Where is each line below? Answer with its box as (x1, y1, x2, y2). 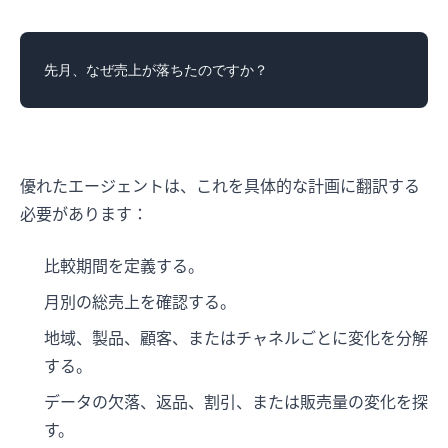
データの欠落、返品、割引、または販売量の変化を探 (44, 392, 428, 413)
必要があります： (20, 204, 148, 225)
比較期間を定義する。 (44, 256, 204, 277)
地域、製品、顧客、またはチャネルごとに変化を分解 (44, 328, 428, 349)
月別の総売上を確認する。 (44, 292, 236, 313)
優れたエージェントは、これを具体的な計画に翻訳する (20, 176, 420, 197)
